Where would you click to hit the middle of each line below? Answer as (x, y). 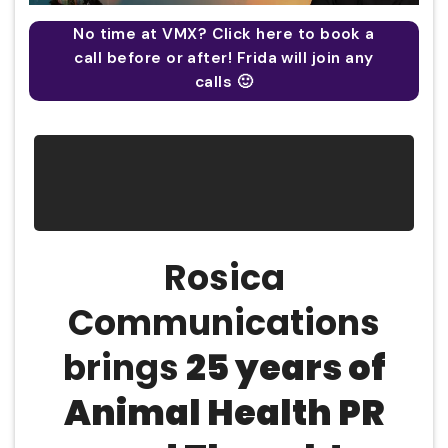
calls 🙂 (224, 81)
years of (307, 368)
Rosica (224, 278)
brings (124, 368)
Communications (224, 323)
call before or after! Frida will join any (224, 57)
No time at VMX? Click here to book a (224, 33)
